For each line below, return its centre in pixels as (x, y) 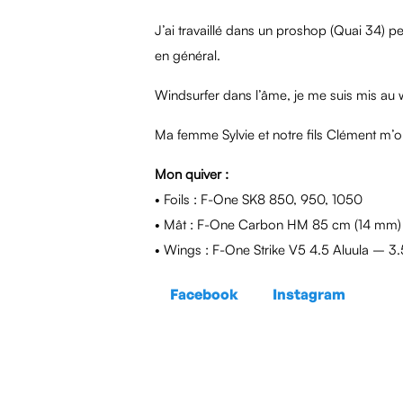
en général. (188, 55)
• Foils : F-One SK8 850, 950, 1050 (259, 199)
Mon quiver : (192, 174)
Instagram (309, 294)
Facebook (204, 294)
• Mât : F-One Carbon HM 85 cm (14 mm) (278, 224)
